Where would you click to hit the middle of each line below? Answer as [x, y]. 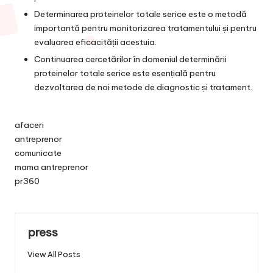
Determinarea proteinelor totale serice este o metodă [140, 14]
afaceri [29, 125]
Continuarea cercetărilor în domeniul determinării [130, 59]
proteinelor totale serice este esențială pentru [125, 73]
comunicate [38, 153]
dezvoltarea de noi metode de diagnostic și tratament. [143, 87]
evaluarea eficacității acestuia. [95, 42]
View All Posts [54, 254]
